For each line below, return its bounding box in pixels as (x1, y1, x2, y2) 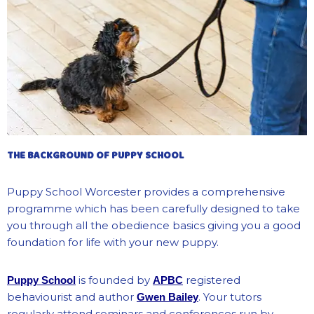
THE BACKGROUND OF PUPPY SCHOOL (7, 147, 184, 165)
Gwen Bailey (137, 291, 198, 303)
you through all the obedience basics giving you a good (7, 219, 301, 233)
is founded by (76, 273, 153, 287)
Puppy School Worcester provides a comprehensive (7, 185, 285, 199)
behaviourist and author (7, 290, 137, 304)
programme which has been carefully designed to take (7, 202, 300, 216)
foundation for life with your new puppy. (7, 235, 221, 250)
